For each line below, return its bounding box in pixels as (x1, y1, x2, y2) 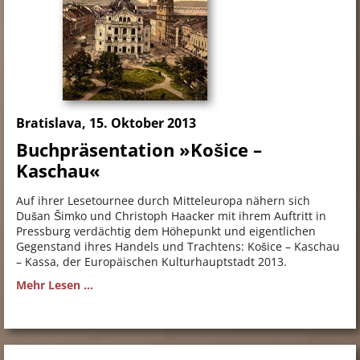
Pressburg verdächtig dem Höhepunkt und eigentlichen (16, 223, 316, 239)
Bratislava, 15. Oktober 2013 (16, 114, 196, 133)
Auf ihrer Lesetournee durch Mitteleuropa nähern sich (16, 193, 310, 209)
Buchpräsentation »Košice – (16, 137, 262, 162)
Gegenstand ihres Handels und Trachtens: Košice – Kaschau (16, 239, 340, 255)
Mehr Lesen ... (16, 277, 93, 293)
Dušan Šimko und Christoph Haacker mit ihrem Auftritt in (16, 208, 326, 224)
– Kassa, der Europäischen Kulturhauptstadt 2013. (16, 254, 287, 270)
